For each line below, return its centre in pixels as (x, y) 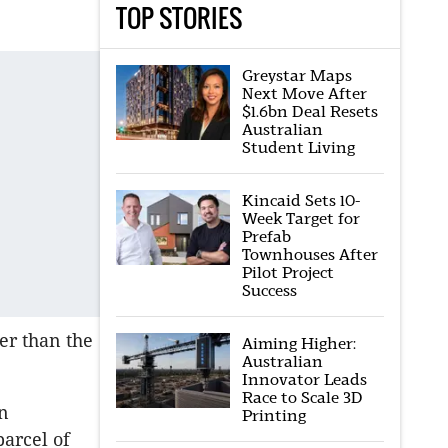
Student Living (298, 147)
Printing (273, 415)
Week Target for (300, 218)
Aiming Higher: (298, 343)
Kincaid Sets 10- (300, 200)
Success (269, 290)
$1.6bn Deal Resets (309, 111)
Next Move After (304, 93)
